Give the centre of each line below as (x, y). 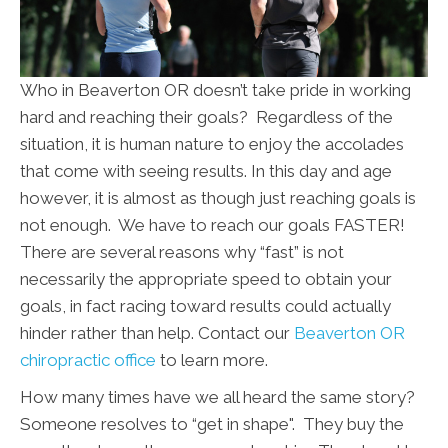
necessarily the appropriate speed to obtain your (206, 279)
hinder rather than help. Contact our (157, 333)
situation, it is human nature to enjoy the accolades (212, 144)
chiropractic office (88, 360)
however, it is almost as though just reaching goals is (218, 198)
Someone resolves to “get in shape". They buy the (212, 424)
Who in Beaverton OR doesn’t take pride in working (215, 90)
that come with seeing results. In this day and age (206, 171)
